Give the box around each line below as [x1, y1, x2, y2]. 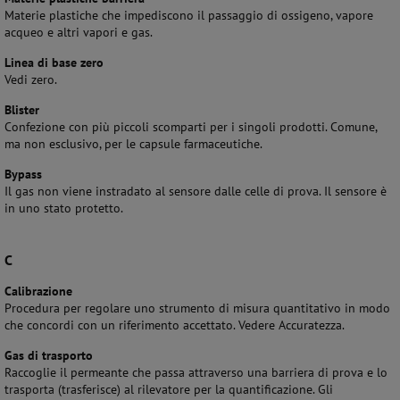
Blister [4, 102, 39, 118]
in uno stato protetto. [4, 200, 123, 216]
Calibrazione [4, 283, 72, 299]
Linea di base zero [4, 54, 107, 71]
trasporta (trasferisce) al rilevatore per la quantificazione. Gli [4, 381, 333, 397]
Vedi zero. [4, 71, 57, 87]
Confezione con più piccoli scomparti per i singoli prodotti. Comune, [4, 119, 377, 135]
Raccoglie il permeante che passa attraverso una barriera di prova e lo [4, 364, 387, 380]
